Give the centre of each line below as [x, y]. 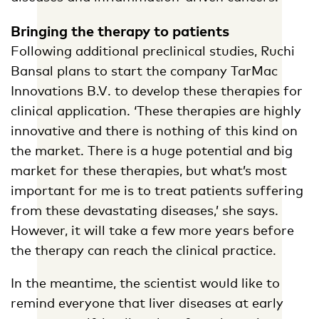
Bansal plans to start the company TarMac [144, 71]
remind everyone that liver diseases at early [147, 303]
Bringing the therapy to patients [120, 31]
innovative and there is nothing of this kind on [154, 131]
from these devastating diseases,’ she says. [145, 210]
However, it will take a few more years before [152, 230]
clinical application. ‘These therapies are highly [156, 111]
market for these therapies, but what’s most [149, 171]
